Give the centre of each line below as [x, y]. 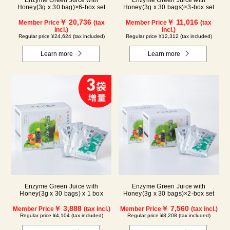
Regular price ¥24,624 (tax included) [61, 36]
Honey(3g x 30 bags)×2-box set [169, 194]
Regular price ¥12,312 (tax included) [169, 36]
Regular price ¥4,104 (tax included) [61, 216]
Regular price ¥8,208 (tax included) [169, 216]
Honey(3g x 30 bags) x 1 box [61, 194]
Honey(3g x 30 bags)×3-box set [169, 7]
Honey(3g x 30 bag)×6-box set [61, 7]
